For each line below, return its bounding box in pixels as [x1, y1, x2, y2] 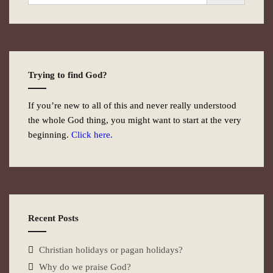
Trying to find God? [28, 70, 107, 80]
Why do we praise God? [39, 262, 131, 272]
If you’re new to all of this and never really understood [28, 101, 236, 110]
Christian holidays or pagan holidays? [39, 245, 183, 255]
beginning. [28, 130, 71, 140]
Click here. [71, 130, 113, 140]
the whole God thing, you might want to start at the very [28, 115, 241, 125]
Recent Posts [28, 213, 79, 223]
